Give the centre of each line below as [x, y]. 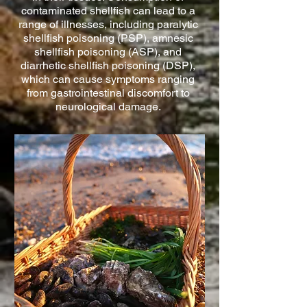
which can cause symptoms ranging [108, 79]
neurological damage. [108, 107]
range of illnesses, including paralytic [108, 24]
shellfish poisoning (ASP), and [108, 52]
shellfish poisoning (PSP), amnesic [108, 38]
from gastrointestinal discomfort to [108, 93]
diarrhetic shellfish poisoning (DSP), [108, 65]
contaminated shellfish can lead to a [108, 11]
